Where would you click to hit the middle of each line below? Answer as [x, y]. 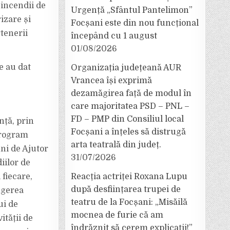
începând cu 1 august [114, 36]
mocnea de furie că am [117, 215]
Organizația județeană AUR [126, 68]
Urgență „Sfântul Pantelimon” [132, 10]
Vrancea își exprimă [111, 81]
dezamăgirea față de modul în [131, 93]
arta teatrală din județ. [116, 145]
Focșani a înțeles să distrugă [128, 132]
